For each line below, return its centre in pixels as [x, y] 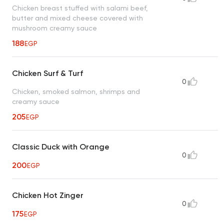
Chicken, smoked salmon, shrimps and [76, 91]
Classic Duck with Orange [61, 146]
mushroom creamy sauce [54, 28]
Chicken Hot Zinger [48, 195]
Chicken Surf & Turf [47, 73]
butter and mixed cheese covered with [77, 18]
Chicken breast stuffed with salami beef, [80, 8]
